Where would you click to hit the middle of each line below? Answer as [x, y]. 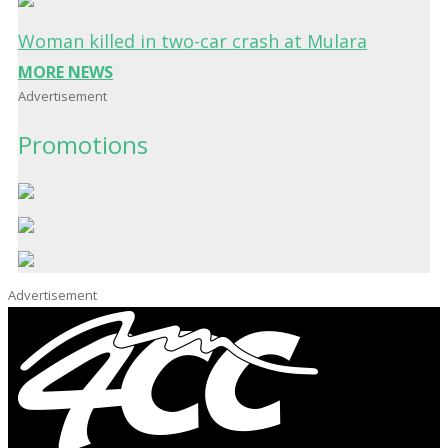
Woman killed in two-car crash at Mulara [192, 41]
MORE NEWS [65, 72]
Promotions [83, 145]
